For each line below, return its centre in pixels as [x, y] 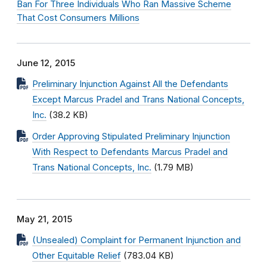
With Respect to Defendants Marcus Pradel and [130, 152]
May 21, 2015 [44, 219]
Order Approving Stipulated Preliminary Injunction [131, 136]
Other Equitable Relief [77, 256]
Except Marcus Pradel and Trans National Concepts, [138, 100]
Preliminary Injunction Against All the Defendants [130, 84]
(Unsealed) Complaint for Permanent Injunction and [136, 240]
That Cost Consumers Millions [78, 18]
